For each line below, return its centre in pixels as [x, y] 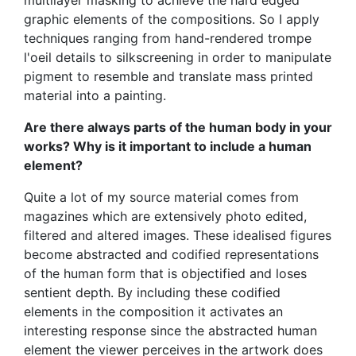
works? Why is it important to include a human [168, 146]
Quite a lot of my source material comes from [161, 197]
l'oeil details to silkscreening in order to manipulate [178, 57]
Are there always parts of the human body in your [178, 127]
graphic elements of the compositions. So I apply [172, 19]
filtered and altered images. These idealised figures [178, 235]
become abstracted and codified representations [171, 254]
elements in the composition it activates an [153, 311]
